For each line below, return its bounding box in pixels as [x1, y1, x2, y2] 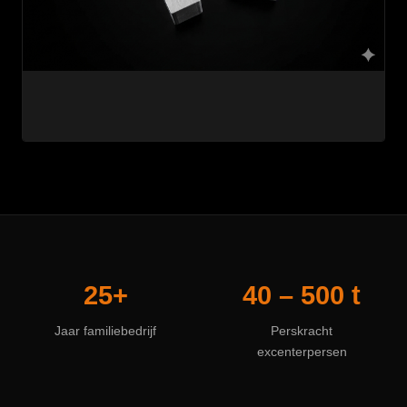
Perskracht [271, 324, 333, 338]
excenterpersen [256, 345, 347, 359]
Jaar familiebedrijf [55, 324, 156, 338]
